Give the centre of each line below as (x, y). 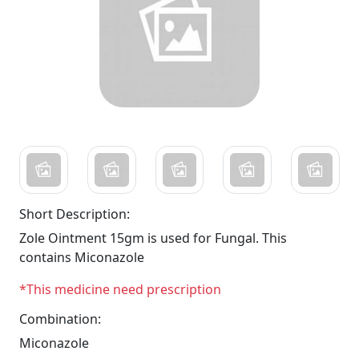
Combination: (60, 319)
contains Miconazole (82, 258)
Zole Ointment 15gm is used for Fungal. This (153, 238)
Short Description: (75, 214)
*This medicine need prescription (120, 290)
